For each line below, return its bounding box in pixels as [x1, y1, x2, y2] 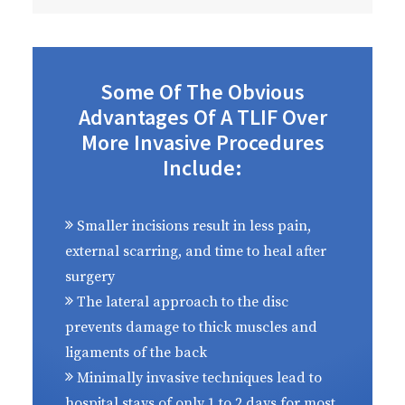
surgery [65, 268, 115, 286]
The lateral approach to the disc [73, 293, 288, 311]
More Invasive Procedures [80, 128, 325, 156]
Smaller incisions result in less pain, [73, 217, 311, 235]
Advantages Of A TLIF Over [78, 103, 327, 131]
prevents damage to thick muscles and [65, 318, 317, 336]
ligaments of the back [65, 344, 207, 362]
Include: [163, 154, 242, 182]
